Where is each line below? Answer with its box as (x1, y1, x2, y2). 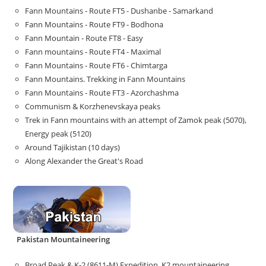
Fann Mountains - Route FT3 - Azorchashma (25, 87, 179, 98)
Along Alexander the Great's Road (25, 155, 144, 166)
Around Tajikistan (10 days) (25, 141, 121, 153)
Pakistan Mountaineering (17, 233, 110, 245)
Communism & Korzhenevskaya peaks (25, 100, 161, 112)
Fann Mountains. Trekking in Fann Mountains (25, 73, 186, 84)
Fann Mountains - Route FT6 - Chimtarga (25, 59, 168, 71)
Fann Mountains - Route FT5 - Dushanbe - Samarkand (25, 5, 214, 16)
